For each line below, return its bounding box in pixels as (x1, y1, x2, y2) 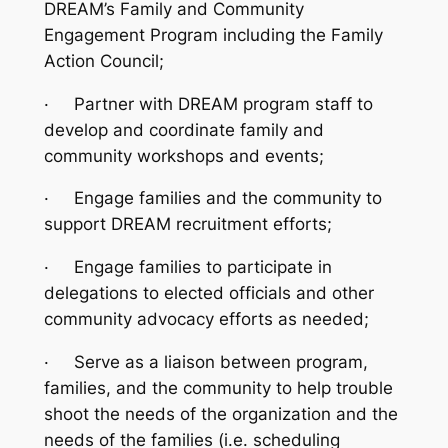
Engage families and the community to (73, 188, 382, 209)
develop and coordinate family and (43, 119, 324, 140)
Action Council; (43, 50, 164, 71)
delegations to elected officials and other (43, 283, 374, 304)
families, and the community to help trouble (43, 377, 393, 398)
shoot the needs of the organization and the (43, 403, 398, 424)
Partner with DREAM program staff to (73, 93, 373, 114)
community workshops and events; (43, 145, 329, 166)
